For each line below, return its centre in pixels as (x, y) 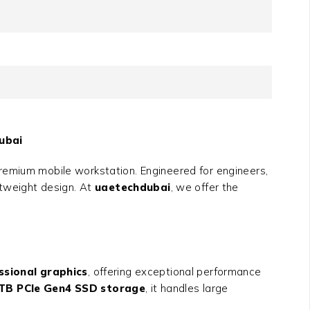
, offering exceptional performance (174, 272)
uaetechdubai (133, 188)
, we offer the (204, 188)
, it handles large (187, 289)
